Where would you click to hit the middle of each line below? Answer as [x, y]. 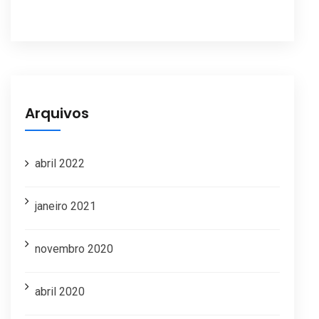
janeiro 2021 [66, 206]
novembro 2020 [74, 249]
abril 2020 [60, 291]
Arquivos [57, 113]
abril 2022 [60, 163]
